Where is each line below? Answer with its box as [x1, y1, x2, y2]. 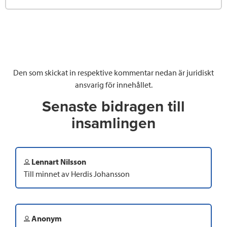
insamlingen [71, 114, 156, 133]
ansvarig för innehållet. [74, 80, 153, 90]
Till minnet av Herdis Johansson [24, 169, 130, 179]
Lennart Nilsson [30, 157, 86, 167]
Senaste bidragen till [42, 97, 185, 117]
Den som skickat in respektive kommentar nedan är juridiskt [13, 67, 214, 78]
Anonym [30, 213, 62, 224]
